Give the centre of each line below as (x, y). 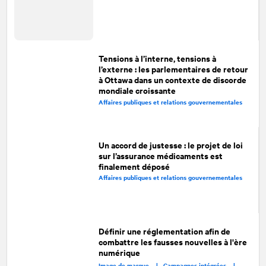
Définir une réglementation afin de (165, 230)
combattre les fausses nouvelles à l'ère (173, 241)
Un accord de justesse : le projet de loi (170, 144)
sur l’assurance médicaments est (160, 155)
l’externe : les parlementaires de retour (174, 69)
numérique (120, 252)
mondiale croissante (137, 90)
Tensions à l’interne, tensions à (158, 58)
